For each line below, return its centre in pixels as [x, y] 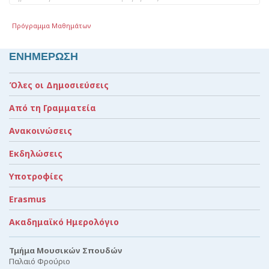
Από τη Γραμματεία [53, 107]
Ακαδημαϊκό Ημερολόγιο [64, 222]
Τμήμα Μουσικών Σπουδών [66, 250]
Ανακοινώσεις [41, 130]
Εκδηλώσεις [36, 153]
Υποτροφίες [36, 176]
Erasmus [28, 199]
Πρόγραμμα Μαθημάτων [52, 25]
